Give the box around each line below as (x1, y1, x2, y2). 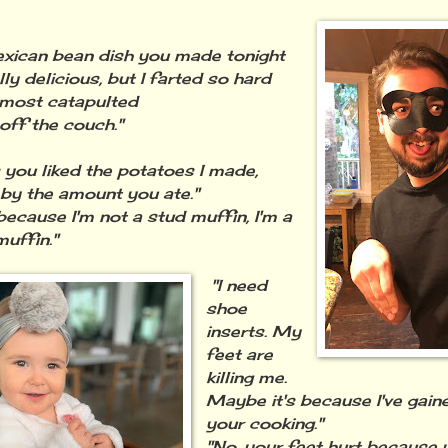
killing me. (206, 368, 288, 388)
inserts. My (206, 322, 302, 342)
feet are (206, 345, 274, 365)
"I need (206, 276, 268, 296)
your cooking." (206, 414, 324, 434)
